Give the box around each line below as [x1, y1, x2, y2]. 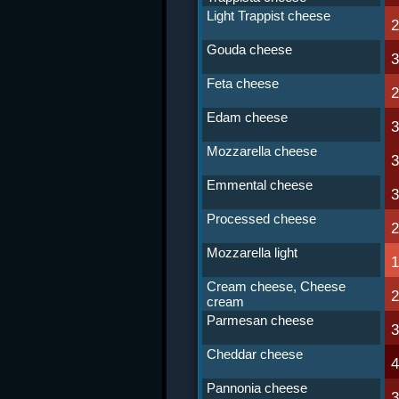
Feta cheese [207, 76, 279, 91]
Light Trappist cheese [207, 8, 330, 23]
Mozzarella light [207, 245, 297, 260]
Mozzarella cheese [207, 143, 317, 159]
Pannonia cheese [207, 380, 307, 395]
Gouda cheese [207, 42, 292, 57]
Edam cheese [207, 110, 288, 125]
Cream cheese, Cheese [207, 279, 346, 294]
